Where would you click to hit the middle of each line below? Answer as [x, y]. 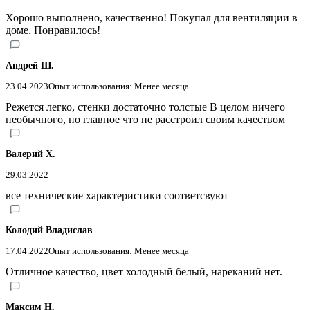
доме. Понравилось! [53, 30]
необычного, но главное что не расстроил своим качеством [145, 119]
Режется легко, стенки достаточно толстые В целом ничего [145, 107]
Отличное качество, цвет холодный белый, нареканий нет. [144, 272]
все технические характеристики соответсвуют [117, 195]
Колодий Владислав [49, 230]
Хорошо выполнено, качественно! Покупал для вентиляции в [152, 18]
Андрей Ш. [30, 65]
